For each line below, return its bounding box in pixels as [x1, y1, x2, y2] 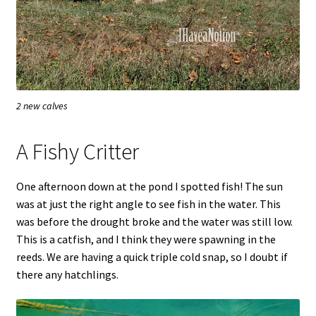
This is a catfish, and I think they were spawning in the [16, 231, 276, 246]
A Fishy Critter [16, 138, 139, 166]
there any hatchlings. [16, 267, 119, 281]
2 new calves [16, 99, 68, 113]
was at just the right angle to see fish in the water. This [16, 196, 281, 211]
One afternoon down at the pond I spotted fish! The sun [16, 178, 283, 193]
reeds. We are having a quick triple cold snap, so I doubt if [16, 249, 288, 264]
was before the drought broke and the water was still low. [16, 214, 293, 229]
